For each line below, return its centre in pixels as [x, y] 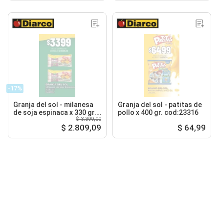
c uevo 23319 [34, 120]
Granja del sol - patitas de [160, 104]
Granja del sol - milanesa [53, 104]
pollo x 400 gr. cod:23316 [158, 112]
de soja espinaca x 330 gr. [55, 112]
